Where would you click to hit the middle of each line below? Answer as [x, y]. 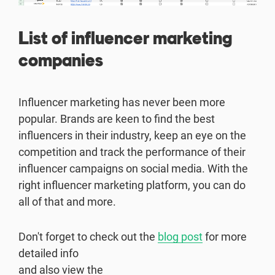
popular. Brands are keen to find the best [117, 118]
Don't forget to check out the [88, 236]
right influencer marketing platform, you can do [132, 185]
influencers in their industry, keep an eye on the [132, 135]
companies [61, 60]
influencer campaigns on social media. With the [133, 168]
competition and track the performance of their [132, 152]
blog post [180, 236]
